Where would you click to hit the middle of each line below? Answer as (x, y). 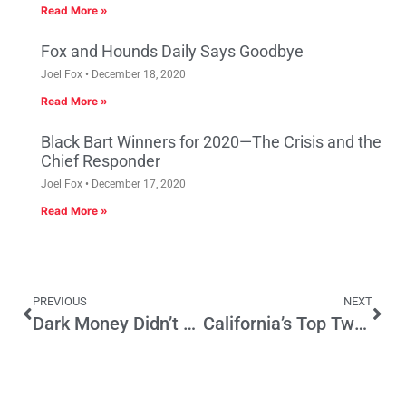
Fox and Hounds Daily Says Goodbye (172, 52)
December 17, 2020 (137, 184)
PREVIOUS (60, 302)
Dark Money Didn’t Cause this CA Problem (189, 324)
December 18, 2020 (137, 75)
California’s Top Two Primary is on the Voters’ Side (360, 324)
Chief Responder (101, 161)
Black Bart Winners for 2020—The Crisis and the (211, 142)
